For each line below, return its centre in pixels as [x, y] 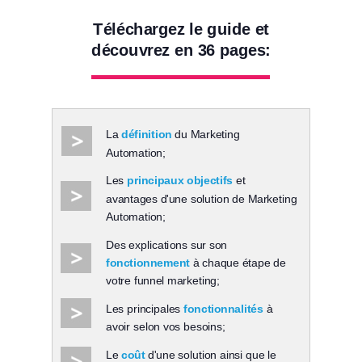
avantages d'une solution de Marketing [202, 199]
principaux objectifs [180, 181]
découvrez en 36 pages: [181, 51]
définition [147, 135]
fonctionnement [148, 263]
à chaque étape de [238, 263]
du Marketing [206, 135]
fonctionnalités [223, 309]
